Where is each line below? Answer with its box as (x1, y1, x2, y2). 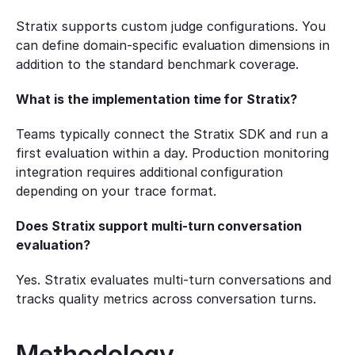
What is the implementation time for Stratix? (16, 91, 298, 107)
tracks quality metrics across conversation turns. (16, 291, 317, 307)
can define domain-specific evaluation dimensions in (16, 37, 330, 53)
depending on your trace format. (16, 183, 216, 199)
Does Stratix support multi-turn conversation (16, 218, 303, 234)
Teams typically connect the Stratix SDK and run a (16, 126, 329, 142)
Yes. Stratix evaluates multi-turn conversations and (16, 272, 332, 288)
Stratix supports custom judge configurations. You (16, 18, 326, 34)
